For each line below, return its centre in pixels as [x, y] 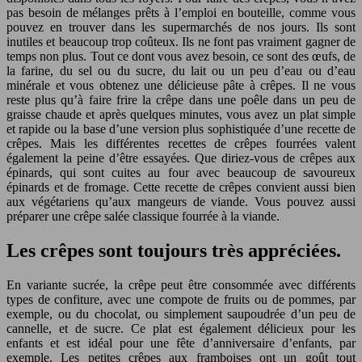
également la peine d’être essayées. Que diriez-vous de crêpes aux [181, 158]
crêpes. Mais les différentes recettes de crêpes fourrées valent [181, 143]
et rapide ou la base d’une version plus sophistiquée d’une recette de [181, 128]
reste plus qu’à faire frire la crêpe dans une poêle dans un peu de [181, 99]
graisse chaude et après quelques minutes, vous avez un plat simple [181, 114]
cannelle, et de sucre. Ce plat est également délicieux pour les [181, 328]
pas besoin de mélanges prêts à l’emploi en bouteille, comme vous [181, 12]
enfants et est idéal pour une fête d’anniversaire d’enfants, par [181, 343]
